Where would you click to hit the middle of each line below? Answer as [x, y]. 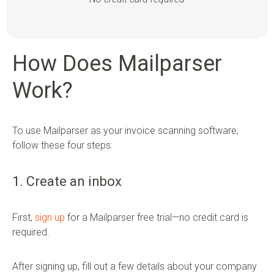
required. [31, 232]
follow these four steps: [62, 146]
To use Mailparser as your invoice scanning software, [125, 131]
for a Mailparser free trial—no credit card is [157, 218]
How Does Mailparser [117, 64]
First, [24, 218]
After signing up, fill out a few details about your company [135, 267]
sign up [50, 218]
